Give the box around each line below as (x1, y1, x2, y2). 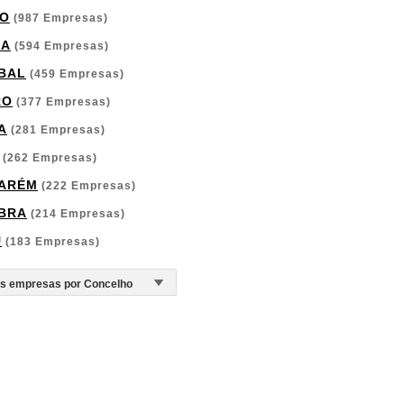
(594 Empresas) (11, 40, 109, 52)
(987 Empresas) (10, 12, 108, 24)
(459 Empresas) (26, 68, 124, 80)
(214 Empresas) (27, 207, 125, 220)
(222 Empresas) (38, 179, 136, 192)
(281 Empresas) (7, 124, 106, 136)
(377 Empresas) (13, 96, 111, 108)
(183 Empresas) (2, 235, 100, 248)
